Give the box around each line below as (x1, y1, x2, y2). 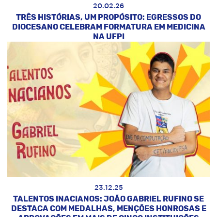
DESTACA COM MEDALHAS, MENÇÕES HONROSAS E (11, 203, 206, 213)
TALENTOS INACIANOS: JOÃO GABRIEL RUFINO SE (13, 194, 204, 203)
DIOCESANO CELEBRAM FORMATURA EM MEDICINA (12, 22, 205, 32)
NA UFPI (93, 32, 124, 42)
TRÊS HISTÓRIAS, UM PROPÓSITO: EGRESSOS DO (16, 13, 201, 22)
